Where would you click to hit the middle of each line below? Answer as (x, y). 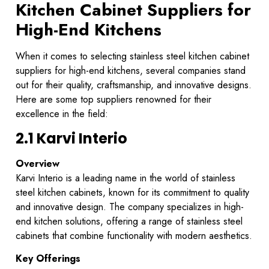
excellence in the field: (62, 114)
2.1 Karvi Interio (71, 138)
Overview (38, 163)
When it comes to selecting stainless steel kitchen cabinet (132, 56)
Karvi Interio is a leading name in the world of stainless (125, 178)
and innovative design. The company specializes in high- (130, 207)
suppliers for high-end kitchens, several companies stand (131, 71)
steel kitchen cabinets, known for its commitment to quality (132, 192)
